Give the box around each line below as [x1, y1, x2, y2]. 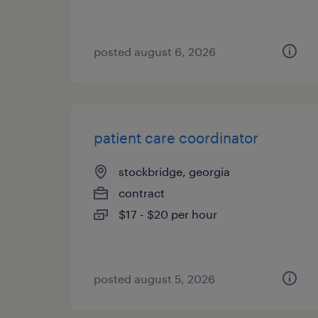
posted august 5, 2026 [94, 272, 215, 285]
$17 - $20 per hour [119, 207, 217, 221]
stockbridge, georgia [119, 165, 230, 178]
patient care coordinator [94, 129, 258, 146]
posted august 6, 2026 [94, 45, 216, 58]
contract [119, 186, 165, 199]
